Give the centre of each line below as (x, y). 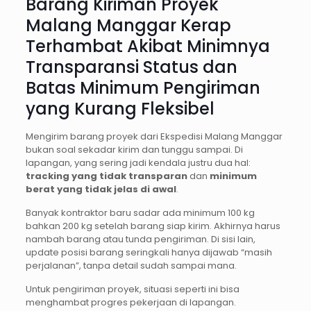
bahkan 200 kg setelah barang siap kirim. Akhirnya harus (153, 226)
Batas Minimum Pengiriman (143, 88)
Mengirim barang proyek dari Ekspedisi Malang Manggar (154, 137)
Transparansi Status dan (131, 67)
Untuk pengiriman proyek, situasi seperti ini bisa (132, 289)
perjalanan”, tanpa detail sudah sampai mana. (131, 266)
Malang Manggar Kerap (128, 26)
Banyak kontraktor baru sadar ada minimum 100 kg (140, 213)
